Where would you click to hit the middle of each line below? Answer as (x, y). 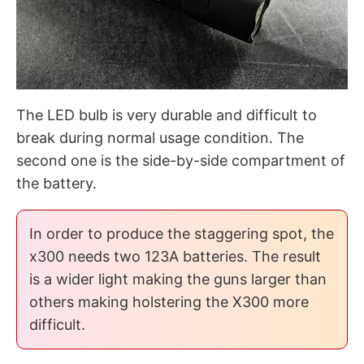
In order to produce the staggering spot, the (182, 233)
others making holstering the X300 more (169, 301)
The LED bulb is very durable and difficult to (167, 115)
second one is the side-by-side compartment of (181, 160)
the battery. (56, 183)
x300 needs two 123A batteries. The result (175, 256)
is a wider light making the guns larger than (178, 279)
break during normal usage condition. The (160, 137)
